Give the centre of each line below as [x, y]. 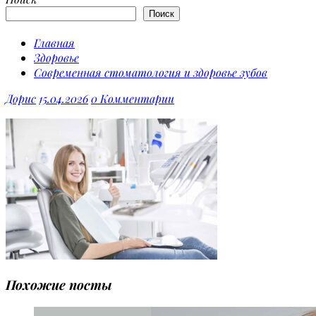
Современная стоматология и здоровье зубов [151, 72]
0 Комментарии [133, 98]
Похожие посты [59, 284]
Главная [54, 42]
